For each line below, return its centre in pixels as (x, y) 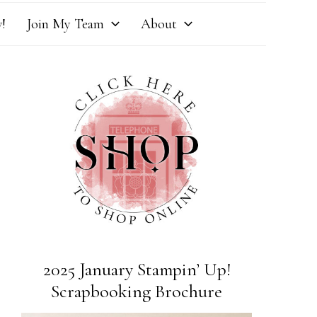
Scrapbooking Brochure (137, 291)
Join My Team (65, 24)
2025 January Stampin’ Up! (137, 269)
